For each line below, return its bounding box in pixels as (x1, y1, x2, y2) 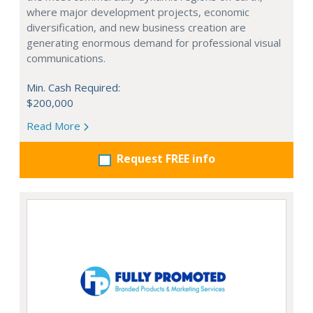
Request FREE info (116, 151, 215, 167)
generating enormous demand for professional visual (27, 36, 281, 50)
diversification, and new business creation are (27, 20, 246, 35)
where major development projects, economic (27, 5, 249, 20)
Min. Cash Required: (27, 80, 120, 95)
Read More (27, 119, 83, 133)
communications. (27, 51, 105, 66)
